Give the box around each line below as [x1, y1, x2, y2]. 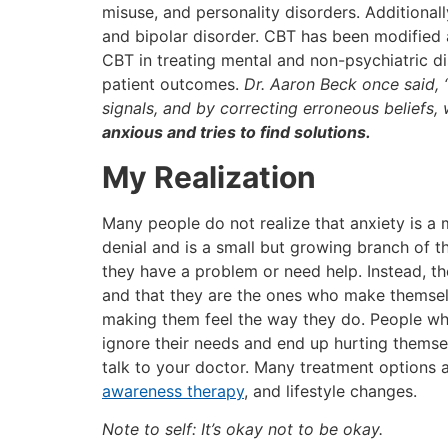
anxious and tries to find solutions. [102, 122, 371, 143]
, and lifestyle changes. [244, 380, 417, 401]
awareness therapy [102, 380, 244, 401]
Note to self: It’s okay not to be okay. [102, 419, 383, 440]
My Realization [102, 158, 316, 195]
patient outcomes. [102, 74, 244, 95]
